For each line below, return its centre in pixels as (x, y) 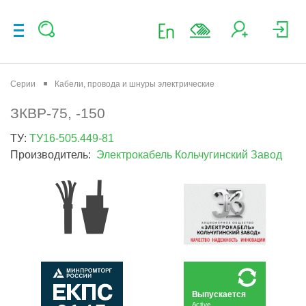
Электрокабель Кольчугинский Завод (189, 154)
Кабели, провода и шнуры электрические (135, 84)
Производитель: (53, 154)
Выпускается (218, 294)
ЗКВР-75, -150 (58, 113)
